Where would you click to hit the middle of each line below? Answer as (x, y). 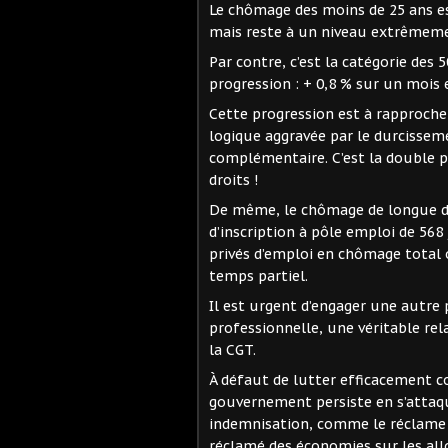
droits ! (233, 180)
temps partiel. (258, 276)
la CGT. (232, 350)
